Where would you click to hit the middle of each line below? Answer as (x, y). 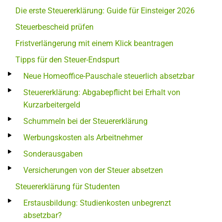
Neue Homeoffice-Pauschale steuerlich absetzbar (109, 76)
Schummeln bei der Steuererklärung (85, 121)
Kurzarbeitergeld (52, 105)
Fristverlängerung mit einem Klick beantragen (94, 43)
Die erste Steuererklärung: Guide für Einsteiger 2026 (105, 10)
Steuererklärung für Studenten (68, 186)
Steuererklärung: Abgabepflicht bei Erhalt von (102, 92)
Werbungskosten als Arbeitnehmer (83, 137)
